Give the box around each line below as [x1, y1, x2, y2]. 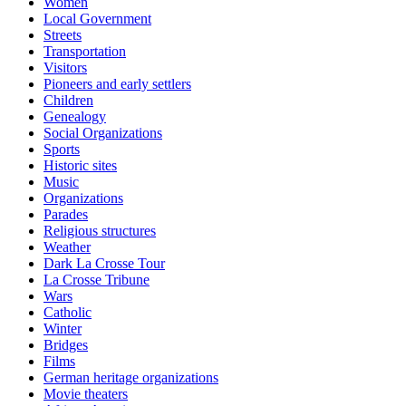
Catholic [43, 304, 92, 320]
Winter [43, 320, 82, 336]
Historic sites [43, 157, 117, 173]
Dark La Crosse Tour [43, 255, 165, 271]
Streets [43, 26, 82, 43]
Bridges [43, 336, 88, 353]
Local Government [43, 10, 151, 26]
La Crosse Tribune [43, 271, 150, 287]
